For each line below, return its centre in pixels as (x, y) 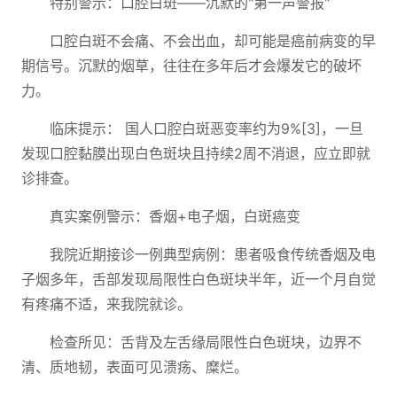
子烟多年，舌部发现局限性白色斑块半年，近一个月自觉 (198, 279)
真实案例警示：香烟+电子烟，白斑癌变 (175, 216)
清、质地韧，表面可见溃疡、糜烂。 (135, 367)
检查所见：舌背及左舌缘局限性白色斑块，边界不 (206, 342)
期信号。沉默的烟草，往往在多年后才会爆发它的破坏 (191, 66)
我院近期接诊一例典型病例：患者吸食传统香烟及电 (213, 254)
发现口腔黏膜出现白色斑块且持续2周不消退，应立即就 (196, 153)
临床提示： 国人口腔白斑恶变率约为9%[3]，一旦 (206, 128)
